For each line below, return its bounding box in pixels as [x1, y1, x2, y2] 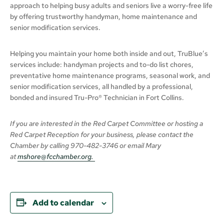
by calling [39, 140, 69, 150]
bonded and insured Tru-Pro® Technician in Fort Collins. [10, 92, 184, 102]
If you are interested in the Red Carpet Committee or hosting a [10, 118, 203, 128]
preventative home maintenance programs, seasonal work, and [10, 70, 210, 80]
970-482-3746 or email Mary [69, 140, 161, 150]
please [136, 129, 158, 139]
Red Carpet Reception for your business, [10, 129, 136, 139]
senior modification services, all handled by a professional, [10, 81, 193, 91]
